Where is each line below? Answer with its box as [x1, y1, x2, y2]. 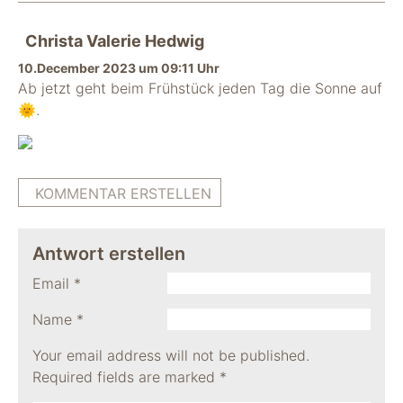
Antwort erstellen [32, 243, 185, 264]
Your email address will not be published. [32, 346, 309, 364]
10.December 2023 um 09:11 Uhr [18, 60, 219, 76]
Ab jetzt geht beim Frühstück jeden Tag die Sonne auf [18, 79, 382, 97]
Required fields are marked [32, 368, 219, 386]
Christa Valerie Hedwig [25, 31, 204, 50]
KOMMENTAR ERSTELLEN [35, 184, 211, 202]
